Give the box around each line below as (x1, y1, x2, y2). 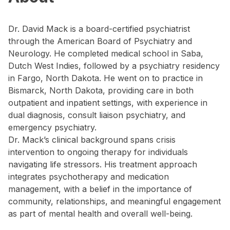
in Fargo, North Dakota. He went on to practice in (8, 73, 203, 83)
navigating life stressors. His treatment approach (8, 159, 197, 169)
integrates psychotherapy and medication (8, 171, 169, 182)
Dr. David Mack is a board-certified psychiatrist (8, 24, 190, 34)
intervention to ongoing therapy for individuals (8, 147, 188, 157)
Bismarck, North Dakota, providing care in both (8, 85, 194, 95)
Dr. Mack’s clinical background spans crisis (8, 135, 176, 145)
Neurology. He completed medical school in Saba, (8, 48, 203, 59)
